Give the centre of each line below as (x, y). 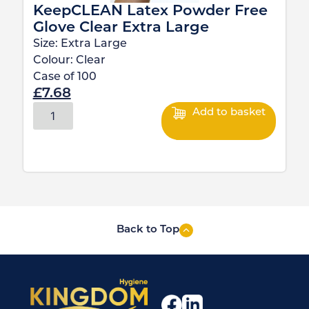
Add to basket (229, 112)
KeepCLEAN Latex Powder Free (150, 11)
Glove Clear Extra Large (121, 28)
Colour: (54, 60)
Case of (55, 77)
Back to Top (148, 230)
